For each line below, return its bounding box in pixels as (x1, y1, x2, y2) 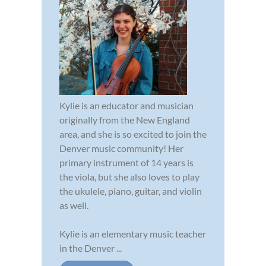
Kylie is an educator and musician (59, 99, 194, 111)
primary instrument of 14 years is (59, 156, 194, 168)
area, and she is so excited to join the (59, 128, 207, 140)
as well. (59, 199, 88, 211)
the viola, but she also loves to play (59, 170, 199, 182)
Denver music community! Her (59, 142, 183, 154)
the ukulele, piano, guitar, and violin (59, 185, 202, 197)
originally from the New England (59, 113, 190, 125)
